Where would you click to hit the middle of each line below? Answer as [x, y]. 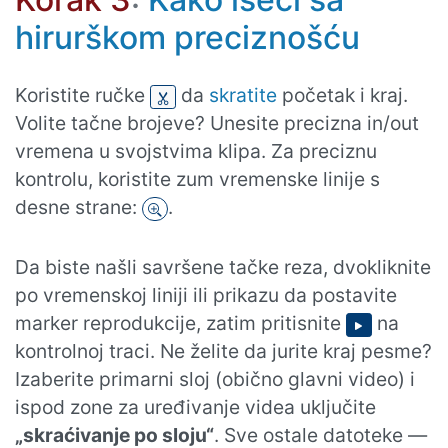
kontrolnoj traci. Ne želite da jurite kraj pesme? [223, 351]
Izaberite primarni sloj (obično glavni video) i [215, 379]
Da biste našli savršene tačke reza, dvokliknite [223, 267]
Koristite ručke [82, 95]
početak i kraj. [342, 95]
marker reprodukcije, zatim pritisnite [180, 323]
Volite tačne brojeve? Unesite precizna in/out [217, 123]
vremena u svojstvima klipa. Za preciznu [196, 151]
